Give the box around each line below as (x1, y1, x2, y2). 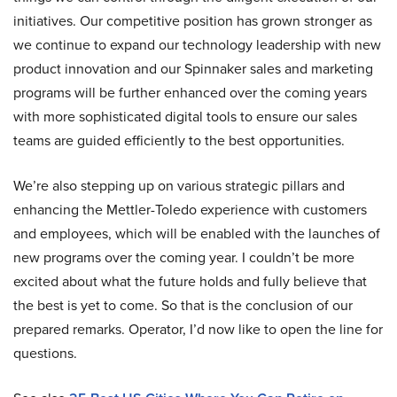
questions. (13, 343, 77, 363)
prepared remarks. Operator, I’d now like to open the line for (13, 319, 383, 339)
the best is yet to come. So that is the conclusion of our (13, 295, 353, 315)
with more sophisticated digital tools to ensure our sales (13, 106, 357, 127)
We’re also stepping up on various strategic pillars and (13, 175, 345, 196)
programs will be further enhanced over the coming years (13, 82, 367, 103)
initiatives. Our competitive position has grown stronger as (13, 11, 372, 31)
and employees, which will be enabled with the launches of (13, 223, 380, 244)
